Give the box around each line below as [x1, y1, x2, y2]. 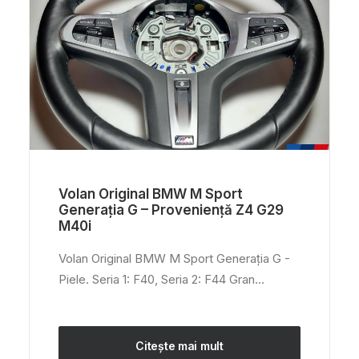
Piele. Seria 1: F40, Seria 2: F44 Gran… [58, 272, 264, 287]
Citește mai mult [135, 339, 224, 353]
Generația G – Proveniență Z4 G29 [58, 202, 284, 218]
